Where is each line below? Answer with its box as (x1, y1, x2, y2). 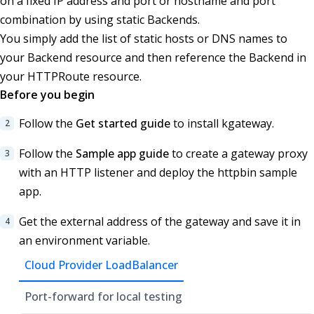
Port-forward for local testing (25, 289, 182, 305)
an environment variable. (19, 233, 150, 249)
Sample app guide (76, 146, 169, 162)
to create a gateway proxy (169, 146, 308, 162)
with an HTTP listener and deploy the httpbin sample (19, 165, 297, 181)
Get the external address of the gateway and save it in (19, 214, 301, 230)
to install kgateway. (170, 116, 274, 132)
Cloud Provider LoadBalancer (25, 257, 178, 273)
